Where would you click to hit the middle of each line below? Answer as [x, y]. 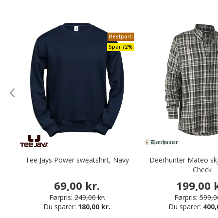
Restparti [121, 37]
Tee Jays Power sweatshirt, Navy [77, 160]
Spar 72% [120, 47]
